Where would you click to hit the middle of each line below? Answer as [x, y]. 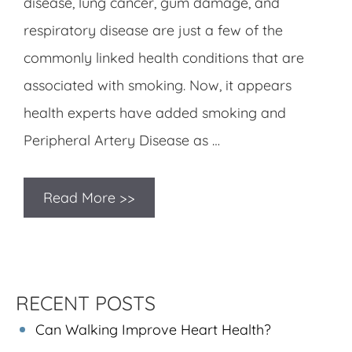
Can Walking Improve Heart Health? [153, 329]
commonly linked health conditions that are [164, 57]
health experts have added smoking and [155, 112]
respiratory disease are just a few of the [153, 30]
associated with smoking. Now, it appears [158, 85]
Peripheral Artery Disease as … [122, 140]
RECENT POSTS [86, 302]
